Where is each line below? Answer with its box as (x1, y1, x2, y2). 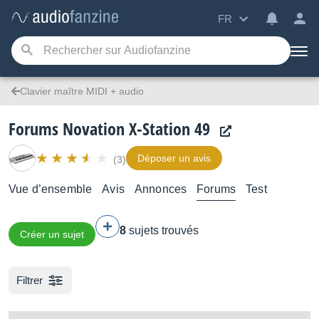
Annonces (134, 183, 187, 195)
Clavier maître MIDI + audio (20, 85, 144, 97)
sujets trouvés (129, 224, 199, 236)
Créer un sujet (20, 229, 84, 240)
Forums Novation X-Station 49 (9, 117, 210, 140)
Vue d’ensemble (9, 183, 93, 195)
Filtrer (16, 274, 43, 286)
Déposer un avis (137, 152, 211, 164)
